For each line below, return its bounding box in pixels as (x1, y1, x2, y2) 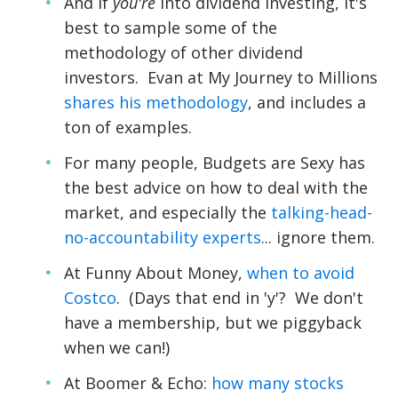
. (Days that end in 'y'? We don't (116, 287, 363, 308)
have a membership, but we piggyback (64, 312, 362, 333)
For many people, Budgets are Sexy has (64, 152, 365, 173)
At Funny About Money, (64, 262, 247, 283)
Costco (64, 287, 116, 308)
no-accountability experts (64, 227, 261, 248)
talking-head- (271, 202, 372, 223)
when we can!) (64, 337, 170, 358)
